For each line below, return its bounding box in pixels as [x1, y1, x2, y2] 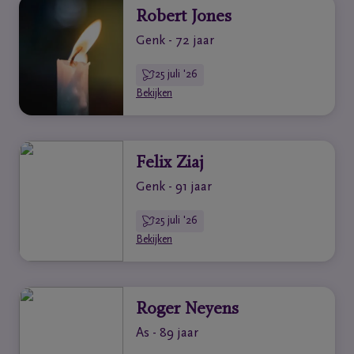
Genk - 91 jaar [136, 181, 212, 194]
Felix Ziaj [136, 155, 204, 172]
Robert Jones [136, 9, 232, 26]
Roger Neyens [136, 301, 239, 318]
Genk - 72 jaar [136, 35, 214, 48]
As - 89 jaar [136, 327, 198, 341]
